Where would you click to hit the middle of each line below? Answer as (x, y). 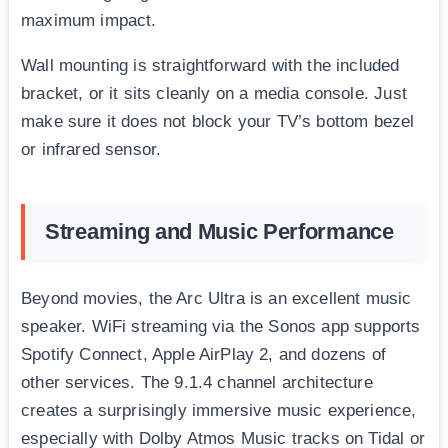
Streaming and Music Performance (219, 231)
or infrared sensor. (91, 149)
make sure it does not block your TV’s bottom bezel (218, 121)
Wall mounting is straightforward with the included (210, 65)
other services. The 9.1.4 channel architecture (197, 382)
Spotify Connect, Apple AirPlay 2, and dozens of (203, 354)
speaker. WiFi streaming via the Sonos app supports (221, 326)
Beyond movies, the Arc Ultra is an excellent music (216, 298)
